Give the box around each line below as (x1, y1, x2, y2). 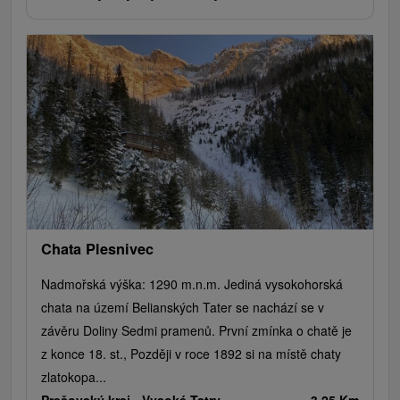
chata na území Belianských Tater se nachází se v (41, 297, 324, 316)
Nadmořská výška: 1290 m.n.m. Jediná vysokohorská (41, 274, 343, 293)
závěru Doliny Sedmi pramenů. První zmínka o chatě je (41, 321, 352, 339)
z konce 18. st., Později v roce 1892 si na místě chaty (41, 344, 341, 362)
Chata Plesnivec (41, 237, 154, 259)
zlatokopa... (41, 367, 106, 386)
